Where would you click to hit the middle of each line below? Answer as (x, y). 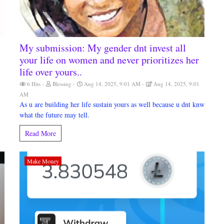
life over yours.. (51, 72)
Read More (40, 133)
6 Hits (34, 84)
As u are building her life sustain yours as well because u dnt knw (112, 104)
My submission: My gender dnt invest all (103, 48)
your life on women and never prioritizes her (109, 60)
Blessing (62, 84)
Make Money (43, 161)
